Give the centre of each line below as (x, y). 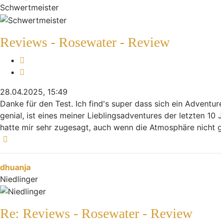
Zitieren (38, 71)
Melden (38, 59)
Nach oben (31, 138)
